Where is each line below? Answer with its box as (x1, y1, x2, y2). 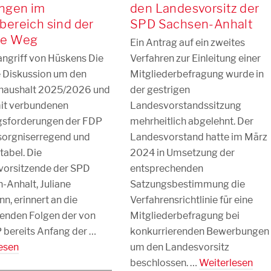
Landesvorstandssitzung (130, 100, 241, 111)
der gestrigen (130, 84, 190, 96)
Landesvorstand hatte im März (130, 131, 267, 143)
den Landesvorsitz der (130, 1, 260, 16)
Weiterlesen (199, 257, 253, 269)
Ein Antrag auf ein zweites (130, 37, 245, 48)
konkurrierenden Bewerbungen (130, 226, 269, 237)
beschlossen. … (130, 257, 199, 269)
